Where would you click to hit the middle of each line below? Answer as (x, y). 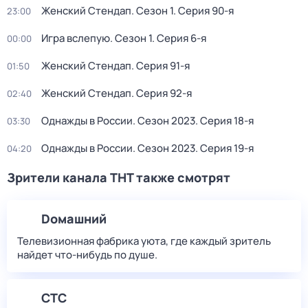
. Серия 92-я (162, 93)
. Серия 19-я (224, 148)
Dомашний (74, 219)
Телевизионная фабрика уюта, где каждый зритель (144, 241)
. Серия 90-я (203, 11)
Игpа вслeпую (76, 38)
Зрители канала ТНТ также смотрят (119, 177)
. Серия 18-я (224, 121)
